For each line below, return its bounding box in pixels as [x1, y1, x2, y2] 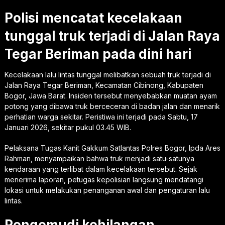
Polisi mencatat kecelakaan [4, 10, 182, 26]
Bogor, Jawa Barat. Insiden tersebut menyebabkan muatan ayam [4, 91, 217, 100]
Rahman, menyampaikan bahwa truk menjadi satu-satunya [4, 154, 194, 163]
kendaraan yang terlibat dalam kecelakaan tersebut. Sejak [4, 165, 197, 174]
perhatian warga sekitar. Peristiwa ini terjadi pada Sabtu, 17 [4, 113, 198, 122]
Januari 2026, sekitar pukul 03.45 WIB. [4, 123, 131, 132]
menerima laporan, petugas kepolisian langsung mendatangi [4, 175, 203, 184]
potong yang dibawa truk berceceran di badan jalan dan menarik [4, 102, 220, 111]
